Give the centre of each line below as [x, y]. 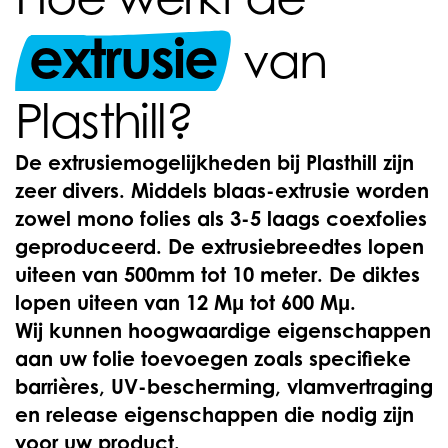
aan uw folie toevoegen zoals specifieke [213, 358]
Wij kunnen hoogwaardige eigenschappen [223, 330]
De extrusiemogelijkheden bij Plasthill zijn [214, 162]
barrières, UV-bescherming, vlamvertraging [224, 386]
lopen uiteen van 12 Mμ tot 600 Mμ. [185, 302]
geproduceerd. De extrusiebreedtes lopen [219, 246]
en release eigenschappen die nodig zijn [214, 414]
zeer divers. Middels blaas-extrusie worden [222, 190]
